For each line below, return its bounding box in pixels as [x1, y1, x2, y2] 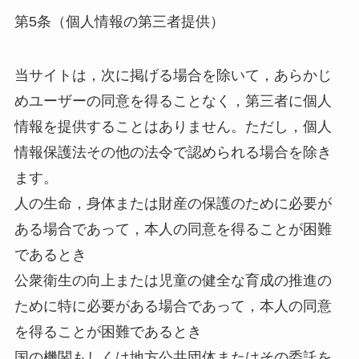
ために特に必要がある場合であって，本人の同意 [14, 298, 332, 315]
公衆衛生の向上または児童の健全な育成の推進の [14, 272, 332, 289]
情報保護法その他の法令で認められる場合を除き [14, 144, 332, 161]
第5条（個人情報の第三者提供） [14, 13, 224, 30]
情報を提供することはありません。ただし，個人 [14, 119, 332, 135]
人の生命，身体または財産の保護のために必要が [14, 196, 332, 212]
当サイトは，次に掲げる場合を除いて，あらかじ [14, 67, 332, 84]
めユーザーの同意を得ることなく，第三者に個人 [14, 93, 332, 110]
